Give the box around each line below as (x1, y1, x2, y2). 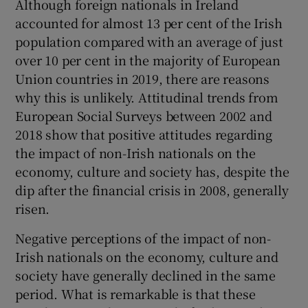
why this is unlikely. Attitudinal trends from (15, 88, 278, 107)
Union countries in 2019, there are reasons (15, 69, 270, 88)
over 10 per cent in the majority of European (15, 51, 280, 69)
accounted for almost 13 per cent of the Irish (15, 14, 283, 32)
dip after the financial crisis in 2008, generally (15, 181, 289, 199)
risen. (15, 199, 50, 218)
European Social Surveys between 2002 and (15, 107, 272, 125)
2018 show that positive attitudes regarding (15, 125, 272, 144)
